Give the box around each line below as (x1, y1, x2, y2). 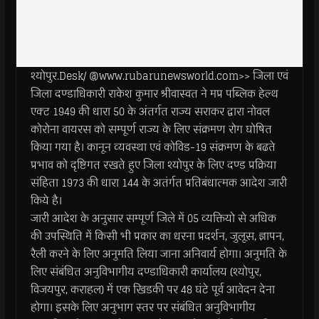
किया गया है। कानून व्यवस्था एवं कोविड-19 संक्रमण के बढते (30, 138, 276, 156)
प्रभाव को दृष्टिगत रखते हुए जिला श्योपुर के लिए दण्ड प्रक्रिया (30, 156, 276, 174)
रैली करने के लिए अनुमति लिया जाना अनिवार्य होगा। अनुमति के (30, 245, 287, 263)
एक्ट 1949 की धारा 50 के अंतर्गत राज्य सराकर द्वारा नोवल (30, 103, 270, 120)
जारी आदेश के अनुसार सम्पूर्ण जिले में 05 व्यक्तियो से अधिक (30, 209, 276, 227)
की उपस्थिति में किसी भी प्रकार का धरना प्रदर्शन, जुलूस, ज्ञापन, (30, 227, 284, 245)
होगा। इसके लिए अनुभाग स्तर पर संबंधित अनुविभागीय (30, 298, 256, 316)
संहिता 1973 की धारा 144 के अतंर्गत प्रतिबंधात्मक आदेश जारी (30, 174, 287, 192)
